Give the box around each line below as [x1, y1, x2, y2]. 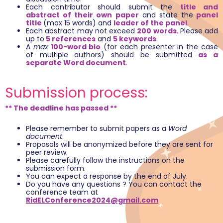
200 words [137, 26, 177, 36]
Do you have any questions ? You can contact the [26, 179, 202, 189]
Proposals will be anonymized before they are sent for [26, 139, 213, 149]
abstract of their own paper [26, 10, 139, 20]
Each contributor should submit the [26, 2, 180, 12]
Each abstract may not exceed [26, 26, 137, 36]
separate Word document [26, 58, 126, 68]
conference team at [26, 187, 98, 197]
